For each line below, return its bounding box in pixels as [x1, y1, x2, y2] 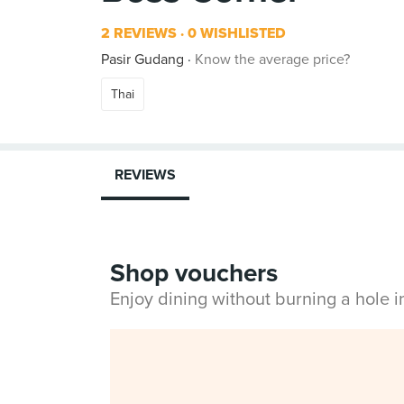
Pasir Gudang [101, 50, 184, 69]
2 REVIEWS [101, 24, 177, 42]
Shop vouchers [110, 258, 278, 289]
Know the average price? [195, 50, 350, 69]
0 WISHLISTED [184, 24, 286, 42]
